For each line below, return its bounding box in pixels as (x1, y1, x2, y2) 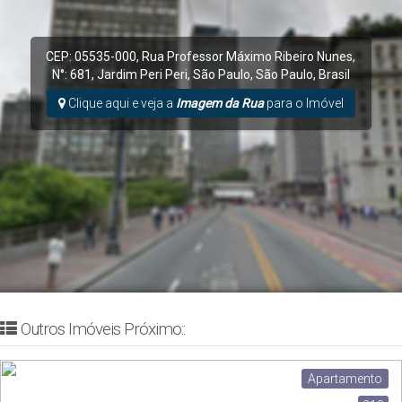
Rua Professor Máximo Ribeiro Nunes (142, 48, 354, 64)
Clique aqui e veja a (65, 95, 176, 110)
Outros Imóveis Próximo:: (21, 318, 185, 339)
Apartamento (308, 371, 382, 386)
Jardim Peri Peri (96, 66, 188, 82)
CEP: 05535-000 (46, 48, 137, 64)
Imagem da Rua (175, 95, 264, 110)
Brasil (318, 66, 350, 82)
